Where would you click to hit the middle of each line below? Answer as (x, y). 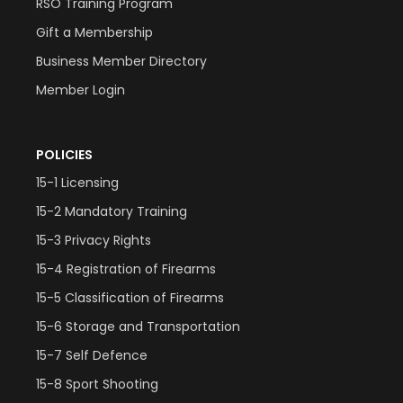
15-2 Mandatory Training (112, 212)
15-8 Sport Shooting (97, 385)
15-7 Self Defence (92, 356)
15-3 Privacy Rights (94, 241)
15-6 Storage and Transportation (138, 327)
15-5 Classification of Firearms (130, 298)
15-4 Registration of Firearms (126, 269)
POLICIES (64, 155)
